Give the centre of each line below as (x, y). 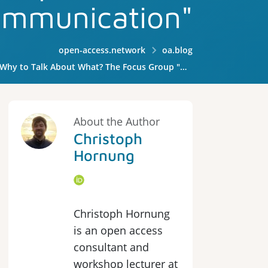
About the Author (117, 121)
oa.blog (177, 50)
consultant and (111, 247)
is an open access (118, 230)
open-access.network (102, 50)
